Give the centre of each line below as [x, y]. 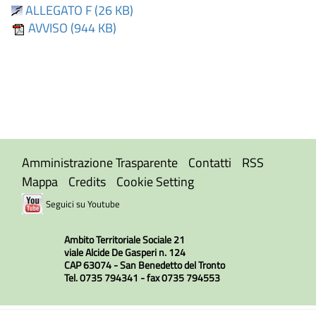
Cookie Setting [155, 182]
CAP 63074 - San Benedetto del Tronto [144, 265]
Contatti [210, 163]
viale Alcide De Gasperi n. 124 [124, 253]
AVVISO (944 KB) [71, 28]
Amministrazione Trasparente [100, 163]
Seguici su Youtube [83, 204]
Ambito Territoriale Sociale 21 [124, 240]
